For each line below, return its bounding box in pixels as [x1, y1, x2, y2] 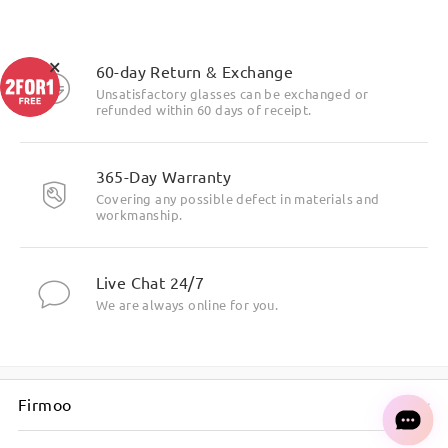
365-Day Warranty [95, 166, 231, 187]
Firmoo [17, 393, 72, 414]
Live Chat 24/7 [95, 272, 205, 293]
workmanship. [95, 206, 183, 224]
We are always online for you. [95, 296, 279, 314]
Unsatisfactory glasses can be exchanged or [95, 84, 369, 102]
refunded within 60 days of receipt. [95, 100, 312, 118]
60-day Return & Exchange [95, 60, 294, 81]
